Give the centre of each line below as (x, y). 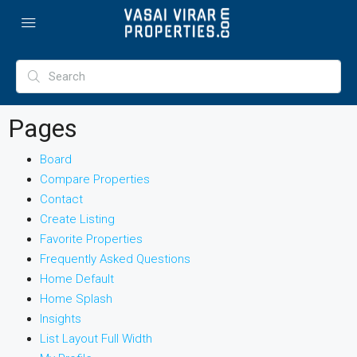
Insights (61, 319)
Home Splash (76, 299)
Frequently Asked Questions (115, 259)
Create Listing (77, 219)
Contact (61, 199)
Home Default (77, 279)
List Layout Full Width (96, 339)
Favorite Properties (91, 239)
